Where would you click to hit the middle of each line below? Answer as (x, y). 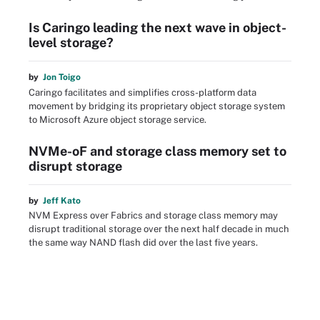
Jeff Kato (62, 200)
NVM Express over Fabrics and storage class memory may (153, 216)
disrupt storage (75, 166)
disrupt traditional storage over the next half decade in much (159, 229)
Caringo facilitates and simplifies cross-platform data (142, 92)
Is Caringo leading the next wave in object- (157, 28)
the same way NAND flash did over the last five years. (143, 243)
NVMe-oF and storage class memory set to (157, 151)
